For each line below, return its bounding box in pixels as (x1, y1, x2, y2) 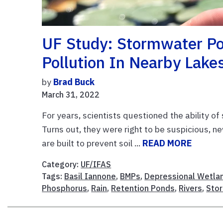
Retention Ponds (111, 183, 175, 193)
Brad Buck (53, 76, 95, 88)
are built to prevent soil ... (42, 137, 143, 149)
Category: (42, 159, 81, 169)
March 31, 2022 (42, 89, 100, 100)
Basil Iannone (64, 171, 116, 181)
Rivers (179, 183, 203, 193)
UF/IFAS (81, 159, 111, 169)
